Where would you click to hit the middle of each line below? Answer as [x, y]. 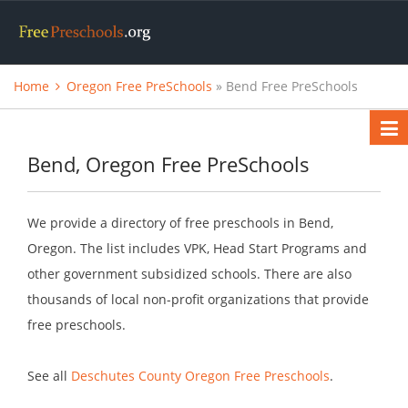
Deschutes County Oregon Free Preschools [200, 376]
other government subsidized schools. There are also [189, 274]
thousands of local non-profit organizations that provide [198, 300]
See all [49, 376]
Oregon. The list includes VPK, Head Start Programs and [197, 249]
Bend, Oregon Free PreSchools [168, 164]
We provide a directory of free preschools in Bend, [180, 223]
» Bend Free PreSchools [285, 87]
